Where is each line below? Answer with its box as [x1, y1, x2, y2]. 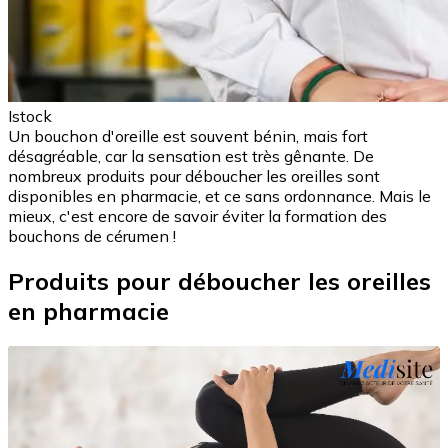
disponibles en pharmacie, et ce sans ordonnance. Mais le [8, 186, 431, 207]
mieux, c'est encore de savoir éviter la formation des [8, 206, 387, 227]
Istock [8, 106, 52, 127]
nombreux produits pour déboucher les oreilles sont [8, 166, 380, 187]
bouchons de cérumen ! [8, 226, 176, 247]
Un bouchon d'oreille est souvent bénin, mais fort [8, 126, 368, 147]
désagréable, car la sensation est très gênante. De [8, 146, 374, 167]
